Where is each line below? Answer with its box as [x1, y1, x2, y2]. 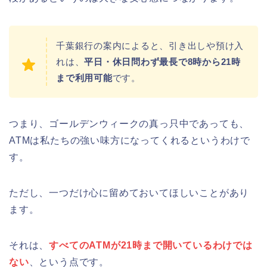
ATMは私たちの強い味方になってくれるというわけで [9, 135, 251, 145]
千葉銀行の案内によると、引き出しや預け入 [56, 40, 244, 51]
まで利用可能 [56, 72, 113, 83]
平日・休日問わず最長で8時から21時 [84, 56, 241, 67]
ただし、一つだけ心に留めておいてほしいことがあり [9, 187, 250, 198]
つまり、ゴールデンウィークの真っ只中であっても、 [9, 118, 250, 129]
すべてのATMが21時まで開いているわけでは [49, 240, 253, 250]
